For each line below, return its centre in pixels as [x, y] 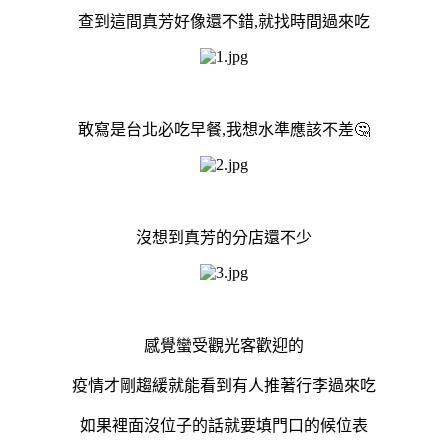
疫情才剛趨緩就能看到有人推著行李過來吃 [224, 385]
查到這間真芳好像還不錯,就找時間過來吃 [224, 21]
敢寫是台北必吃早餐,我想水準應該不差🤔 [224, 129]
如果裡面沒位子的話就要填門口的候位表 [224, 425]
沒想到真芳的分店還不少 [224, 237]
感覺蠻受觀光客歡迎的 [224, 345]
